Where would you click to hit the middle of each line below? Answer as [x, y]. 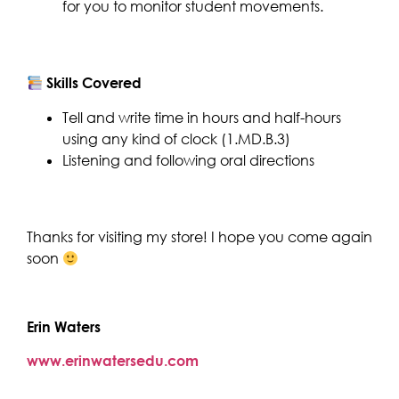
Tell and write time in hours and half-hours [202, 117]
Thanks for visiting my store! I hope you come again [199, 237]
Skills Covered [93, 83]
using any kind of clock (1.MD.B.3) [176, 138]
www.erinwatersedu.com [113, 361]
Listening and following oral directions [188, 160]
